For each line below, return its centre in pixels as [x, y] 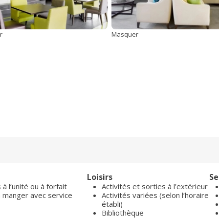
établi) [112, 204]
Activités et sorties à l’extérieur [155, 186]
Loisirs [100, 177]
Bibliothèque [123, 213]
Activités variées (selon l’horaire [155, 195]
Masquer [125, 34]
